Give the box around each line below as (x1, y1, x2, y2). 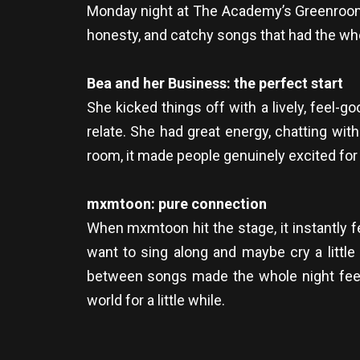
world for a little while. (86, 291, 225, 309)
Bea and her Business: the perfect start (86, 74, 343, 92)
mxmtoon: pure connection (86, 194, 267, 212)
